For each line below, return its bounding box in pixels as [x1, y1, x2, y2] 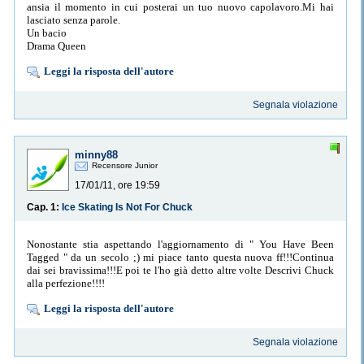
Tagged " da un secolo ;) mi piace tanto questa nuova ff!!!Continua [27, 250, 334, 263]
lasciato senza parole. [27, 13, 120, 26]
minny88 [75, 149, 118, 162]
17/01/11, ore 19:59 [75, 180, 160, 192]
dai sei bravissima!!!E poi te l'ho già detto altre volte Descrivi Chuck [27, 263, 334, 276]
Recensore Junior [92, 161, 158, 171]
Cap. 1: [27, 201, 62, 214]
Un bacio [27, 26, 67, 39]
